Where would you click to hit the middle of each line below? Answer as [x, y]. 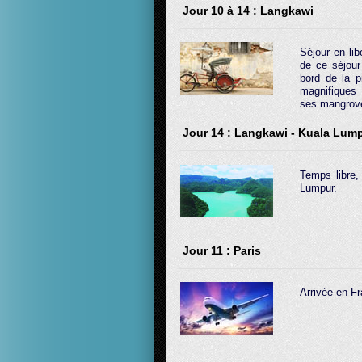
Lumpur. [318, 187]
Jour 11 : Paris [222, 250]
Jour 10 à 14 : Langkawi [248, 10]
